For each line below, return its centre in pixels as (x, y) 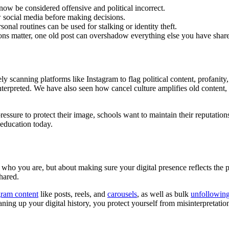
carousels (122, 194)
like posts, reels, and (73, 194)
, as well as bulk (164, 194)
